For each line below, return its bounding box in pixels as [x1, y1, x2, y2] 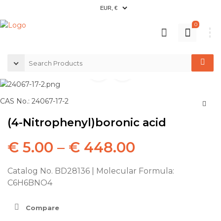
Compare [26, 204, 59, 212]
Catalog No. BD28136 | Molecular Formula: [7, 166, 174, 176]
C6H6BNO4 [7, 178, 52, 187]
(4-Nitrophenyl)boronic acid [7, 115, 166, 129]
